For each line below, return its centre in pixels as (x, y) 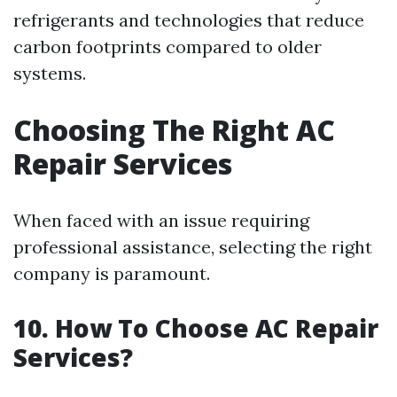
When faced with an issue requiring (161, 220)
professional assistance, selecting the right (193, 247)
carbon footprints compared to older (167, 47)
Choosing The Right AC (174, 130)
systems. (50, 73)
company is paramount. (112, 273)
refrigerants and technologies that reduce (189, 20)
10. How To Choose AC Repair (196, 328)
